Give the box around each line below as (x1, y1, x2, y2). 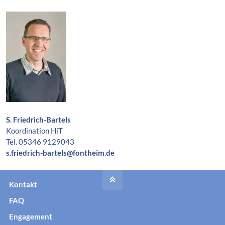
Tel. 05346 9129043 (6, 137, 74, 146)
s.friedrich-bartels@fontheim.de (6, 148, 115, 157)
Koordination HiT (6, 126, 63, 135)
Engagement (9, 211, 52, 221)
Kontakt (9, 179, 37, 189)
